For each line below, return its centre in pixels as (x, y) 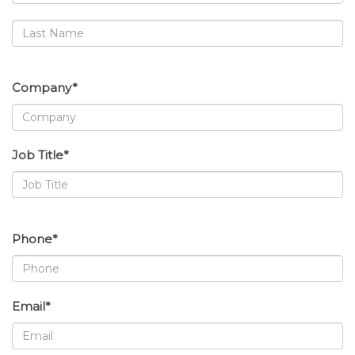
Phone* (35, 239)
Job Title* (40, 155)
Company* (45, 88)
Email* (31, 307)
